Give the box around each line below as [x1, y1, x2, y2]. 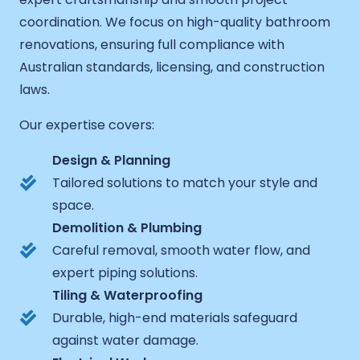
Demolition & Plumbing [52, 218, 202, 237]
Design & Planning [52, 150, 170, 170]
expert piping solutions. [52, 263, 198, 282]
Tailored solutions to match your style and [52, 173, 317, 192]
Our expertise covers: [19, 115, 154, 134]
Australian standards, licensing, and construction [19, 57, 325, 76]
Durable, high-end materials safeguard [52, 308, 297, 327]
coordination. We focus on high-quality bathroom [19, 12, 330, 31]
